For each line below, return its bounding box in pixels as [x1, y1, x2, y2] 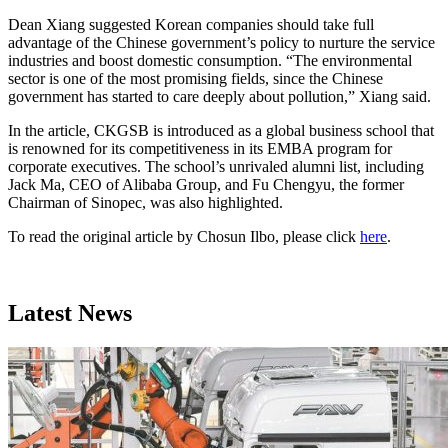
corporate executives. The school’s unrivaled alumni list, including [8, 158, 424, 176]
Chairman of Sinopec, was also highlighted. [8, 194, 283, 212]
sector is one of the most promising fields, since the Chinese [8, 70, 383, 88]
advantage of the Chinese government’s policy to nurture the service [8, 34, 435, 52]
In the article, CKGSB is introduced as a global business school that [8, 122, 434, 140]
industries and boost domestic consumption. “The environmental [8, 52, 412, 70]
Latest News [8, 300, 132, 327]
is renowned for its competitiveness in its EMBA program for [8, 140, 392, 158]
